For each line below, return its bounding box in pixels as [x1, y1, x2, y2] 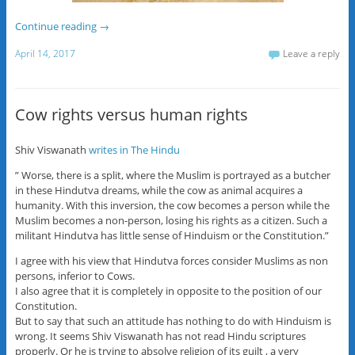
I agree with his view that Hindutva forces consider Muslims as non [14, 254, 328, 269]
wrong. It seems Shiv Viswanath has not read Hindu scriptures [14, 329, 306, 344]
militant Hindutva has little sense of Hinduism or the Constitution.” [14, 228, 329, 243]
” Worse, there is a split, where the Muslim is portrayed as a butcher [14, 168, 330, 183]
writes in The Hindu [88, 143, 180, 158]
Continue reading [14, 19, 99, 34]
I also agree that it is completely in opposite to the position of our [14, 284, 322, 299]
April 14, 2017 [14, 46, 75, 60]
